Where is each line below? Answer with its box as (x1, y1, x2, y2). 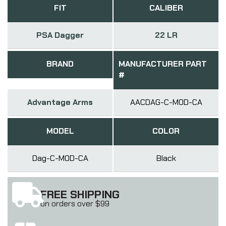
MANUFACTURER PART (119, 58, 207, 69)
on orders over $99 (40, 198, 109, 209)
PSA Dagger (36, 29, 84, 40)
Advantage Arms (27, 96, 93, 107)
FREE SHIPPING (40, 187, 120, 202)
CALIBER (149, 2, 183, 13)
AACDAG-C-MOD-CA (130, 96, 202, 107)
